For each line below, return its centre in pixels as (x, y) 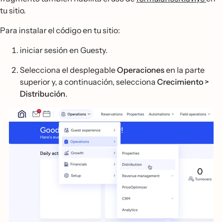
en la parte (185, 70)
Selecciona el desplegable (68, 70)
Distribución (43, 93)
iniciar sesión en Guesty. (64, 50)
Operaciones (141, 70)
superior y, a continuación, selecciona (88, 82)
